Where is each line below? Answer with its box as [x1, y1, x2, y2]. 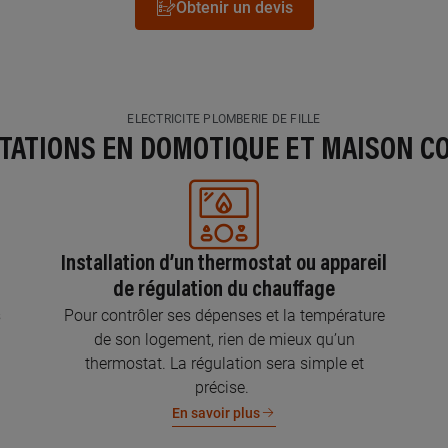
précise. [195, 378, 253, 397]
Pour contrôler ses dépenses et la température [63, 306, 385, 325]
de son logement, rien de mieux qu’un [93, 330, 355, 349]
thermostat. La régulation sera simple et [84, 354, 364, 373]
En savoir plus [172, 405, 260, 421]
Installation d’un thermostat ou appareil [61, 254, 387, 276]
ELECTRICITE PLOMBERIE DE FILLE [127, 112, 321, 126]
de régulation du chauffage [113, 280, 335, 302]
